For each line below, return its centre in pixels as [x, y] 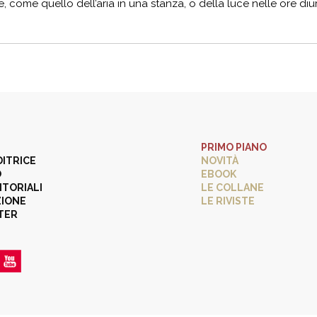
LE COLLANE [232, 188]
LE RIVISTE [228, 201]
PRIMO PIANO [234, 147]
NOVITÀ [220, 161]
